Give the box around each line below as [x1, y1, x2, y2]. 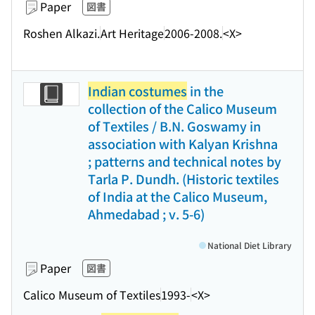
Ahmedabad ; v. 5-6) [88, 205, 205, 223]
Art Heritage [101, 24, 164, 41]
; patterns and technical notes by [88, 152, 281, 170]
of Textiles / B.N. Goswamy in [88, 117, 261, 135]
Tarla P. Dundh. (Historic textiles [88, 169, 279, 188]
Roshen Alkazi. [23, 24, 100, 41]
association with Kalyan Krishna [88, 134, 278, 153]
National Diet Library [207, 239, 292, 251]
